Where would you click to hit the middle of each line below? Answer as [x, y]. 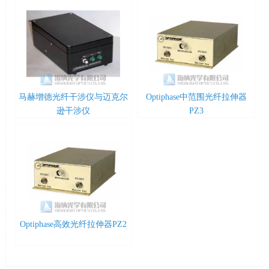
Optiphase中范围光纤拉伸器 [196, 97]
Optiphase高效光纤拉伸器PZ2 [74, 224]
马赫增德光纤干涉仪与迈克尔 [74, 97]
